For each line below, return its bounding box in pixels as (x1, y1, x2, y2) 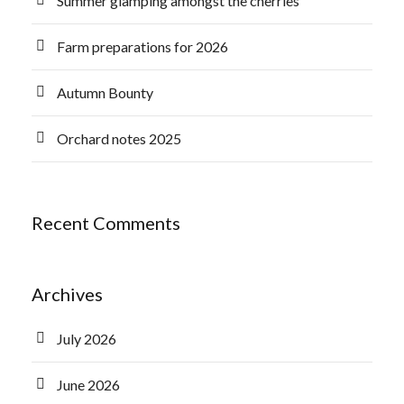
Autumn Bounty (57, 84, 153, 101)
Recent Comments (32, 212, 180, 234)
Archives (32, 283, 103, 305)
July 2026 (57, 330, 116, 347)
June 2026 (57, 376, 120, 393)
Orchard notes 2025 (57, 130, 181, 147)
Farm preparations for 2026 (57, 38, 228, 55)
